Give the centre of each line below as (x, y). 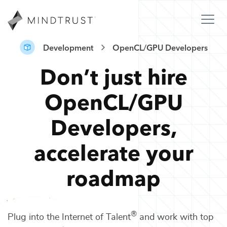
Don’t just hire (113, 75)
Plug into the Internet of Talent (69, 217)
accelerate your (113, 152)
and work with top (175, 217)
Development (68, 47)
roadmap (113, 177)
